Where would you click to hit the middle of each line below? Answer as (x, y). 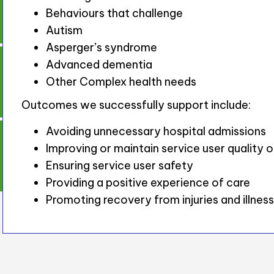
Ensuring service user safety (120, 165)
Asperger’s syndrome (102, 47)
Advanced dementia (99, 64)
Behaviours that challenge (115, 13)
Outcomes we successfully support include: (136, 105)
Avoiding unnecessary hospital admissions (156, 131)
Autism (65, 30)
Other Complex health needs (121, 81)
